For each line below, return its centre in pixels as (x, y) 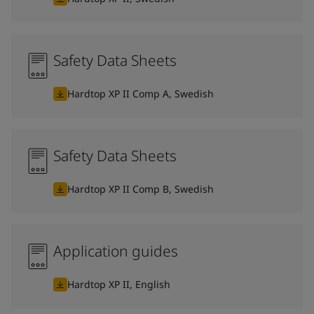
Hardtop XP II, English (119, 284)
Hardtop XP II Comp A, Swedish (141, 93)
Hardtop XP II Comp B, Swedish (141, 189)
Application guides (116, 251)
